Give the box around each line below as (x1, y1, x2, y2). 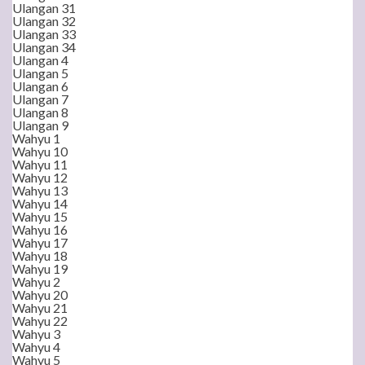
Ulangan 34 (12, 39, 76, 55)
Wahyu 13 (12, 182, 68, 198)
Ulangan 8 (12, 104, 68, 120)
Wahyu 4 (12, 339, 60, 354)
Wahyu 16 (12, 222, 68, 237)
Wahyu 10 (12, 143, 68, 159)
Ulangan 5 (12, 65, 68, 81)
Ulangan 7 (12, 91, 68, 107)
